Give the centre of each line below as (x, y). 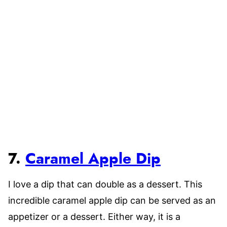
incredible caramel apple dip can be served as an (112, 200)
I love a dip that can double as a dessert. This (105, 184)
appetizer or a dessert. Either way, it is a (94, 217)
